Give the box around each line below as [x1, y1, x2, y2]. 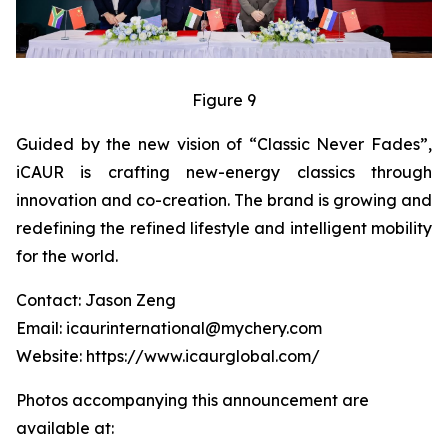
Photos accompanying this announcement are [16, 389, 369, 410]
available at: [16, 417, 114, 438]
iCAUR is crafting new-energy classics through [16, 161, 432, 182]
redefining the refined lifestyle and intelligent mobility [16, 217, 432, 238]
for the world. [16, 245, 118, 266]
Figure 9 [192, 89, 256, 110]
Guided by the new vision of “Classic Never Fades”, [16, 133, 432, 154]
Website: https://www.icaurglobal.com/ [16, 345, 320, 366]
